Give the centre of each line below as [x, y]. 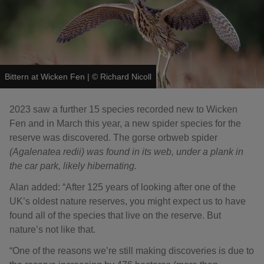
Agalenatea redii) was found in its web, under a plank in [128, 152]
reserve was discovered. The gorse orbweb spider [113, 138]
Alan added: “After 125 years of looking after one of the [123, 187]
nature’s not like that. [52, 230]
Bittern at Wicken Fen [45, 77]
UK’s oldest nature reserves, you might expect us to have [128, 202]
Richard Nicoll [126, 77]
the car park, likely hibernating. [73, 166]
